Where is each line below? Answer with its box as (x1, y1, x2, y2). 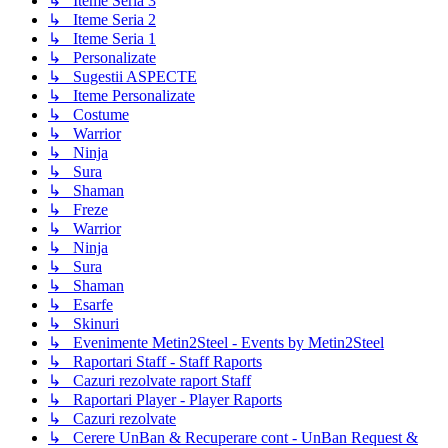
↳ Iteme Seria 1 (48, 30, 156, 48)
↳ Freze (48, 201, 108, 219)
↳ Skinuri (48, 315, 119, 333)
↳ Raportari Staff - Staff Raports (48, 353, 262, 371)
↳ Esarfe (48, 296, 113, 314)
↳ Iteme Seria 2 (48, 11, 156, 29)
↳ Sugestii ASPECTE (48, 68, 197, 86)
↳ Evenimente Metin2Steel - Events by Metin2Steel (48, 334, 384, 352)
